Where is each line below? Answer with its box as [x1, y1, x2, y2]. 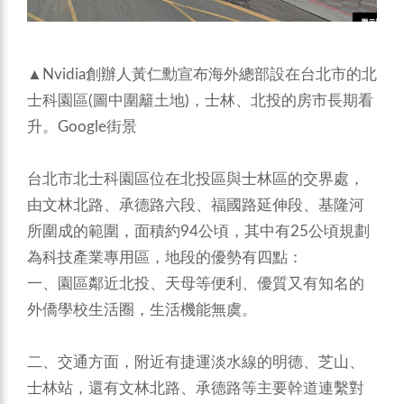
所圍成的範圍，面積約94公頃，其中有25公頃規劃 [27, 224, 370, 240]
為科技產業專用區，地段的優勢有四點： [27, 250, 303, 266]
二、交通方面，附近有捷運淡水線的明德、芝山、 [27, 354, 364, 371]
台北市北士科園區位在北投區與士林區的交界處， [27, 171, 364, 188]
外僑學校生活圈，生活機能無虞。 [27, 302, 257, 318]
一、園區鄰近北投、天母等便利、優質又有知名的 [27, 276, 364, 292]
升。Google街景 [27, 119, 137, 135]
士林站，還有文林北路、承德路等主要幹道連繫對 [27, 381, 364, 397]
